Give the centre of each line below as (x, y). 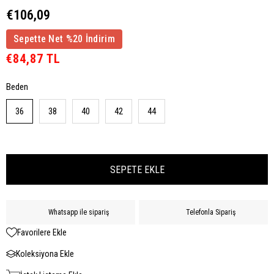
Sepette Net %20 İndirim (64, 39)
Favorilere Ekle (42, 232)
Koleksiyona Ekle (45, 254)
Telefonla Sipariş (210, 212)
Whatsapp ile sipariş (79, 212)
